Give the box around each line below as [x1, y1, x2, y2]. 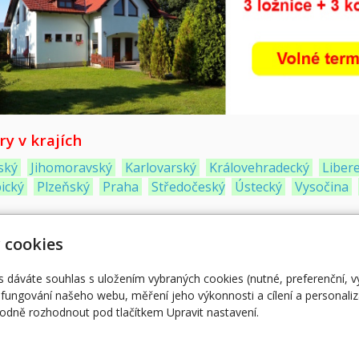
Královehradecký [208, 158, 309, 176]
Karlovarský [124, 158, 196, 176]
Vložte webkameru [192, 329, 282, 345]
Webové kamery [192, 311, 272, 326]
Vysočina [294, 177, 349, 196]
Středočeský [151, 177, 225, 196]
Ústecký [234, 177, 282, 196]
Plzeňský [36, 177, 90, 196]
